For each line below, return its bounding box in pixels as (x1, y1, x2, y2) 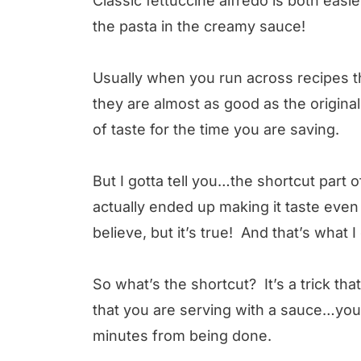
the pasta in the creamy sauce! (93, 17, 305, 35)
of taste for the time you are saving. (93, 120, 347, 138)
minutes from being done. (93, 326, 280, 344)
